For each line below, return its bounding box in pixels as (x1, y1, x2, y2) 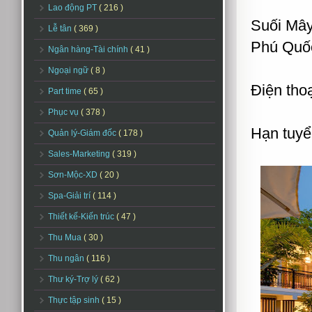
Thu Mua (48, 233, 84, 242)
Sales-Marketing (48, 149, 112, 159)
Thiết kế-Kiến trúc (48, 212, 116, 221)
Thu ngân (48, 253, 86, 263)
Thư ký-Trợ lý (48, 274, 100, 284)
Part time (48, 86, 84, 96)
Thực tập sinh (48, 295, 102, 305)
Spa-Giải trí (48, 191, 93, 201)
